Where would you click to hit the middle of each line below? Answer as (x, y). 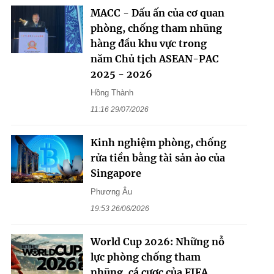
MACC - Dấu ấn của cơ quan (157, 13)
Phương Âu (111, 191)
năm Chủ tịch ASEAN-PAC (154, 58)
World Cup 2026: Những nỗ (157, 241)
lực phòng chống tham (145, 257)
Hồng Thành (112, 92)
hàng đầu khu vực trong (148, 43)
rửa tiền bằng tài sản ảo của (157, 157)
